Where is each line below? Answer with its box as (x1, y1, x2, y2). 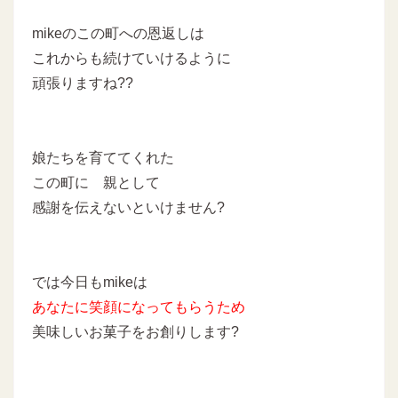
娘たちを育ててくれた (32, 150, 174, 166)
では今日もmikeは (32, 275, 147, 291)
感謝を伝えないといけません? (32, 200, 225, 216)
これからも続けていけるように (32, 51, 231, 67)
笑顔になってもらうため (89, 299, 245, 315)
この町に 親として (32, 175, 160, 191)
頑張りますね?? (32, 76, 133, 92)
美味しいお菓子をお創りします (32, 324, 231, 340)
